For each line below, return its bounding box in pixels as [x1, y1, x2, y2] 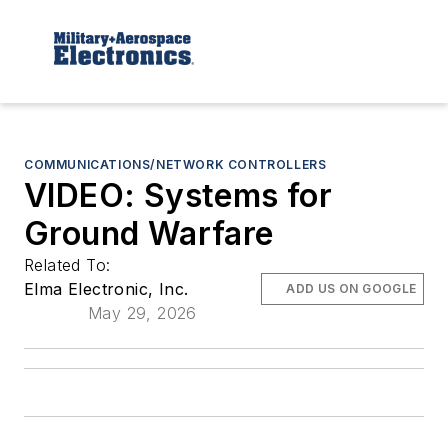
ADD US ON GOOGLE [286, 280, 417, 296]
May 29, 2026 [88, 302, 197, 323]
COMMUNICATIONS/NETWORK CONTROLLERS [24, 156, 327, 172]
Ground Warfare [24, 213, 274, 253]
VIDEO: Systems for [24, 175, 333, 215]
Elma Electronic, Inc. [24, 278, 189, 299]
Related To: [24, 254, 116, 275]
